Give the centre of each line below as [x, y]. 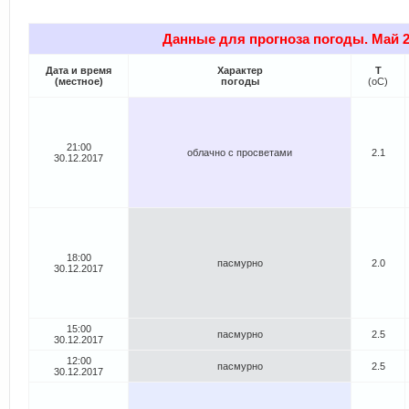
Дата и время [79, 71]
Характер [240, 71]
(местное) [79, 82]
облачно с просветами [240, 153]
